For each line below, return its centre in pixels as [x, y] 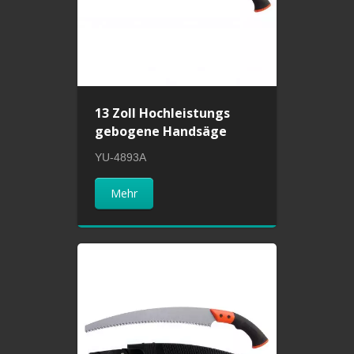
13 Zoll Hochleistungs [163, 113]
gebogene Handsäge [161, 131]
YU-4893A [121, 157]
